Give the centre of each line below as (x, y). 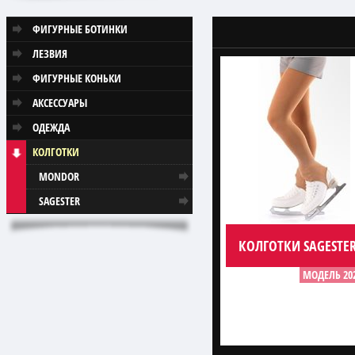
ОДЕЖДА (51, 127)
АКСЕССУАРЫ (60, 103)
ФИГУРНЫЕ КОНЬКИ (77, 78)
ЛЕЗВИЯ (50, 53)
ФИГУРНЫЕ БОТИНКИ (80, 29)
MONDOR (59, 176)
